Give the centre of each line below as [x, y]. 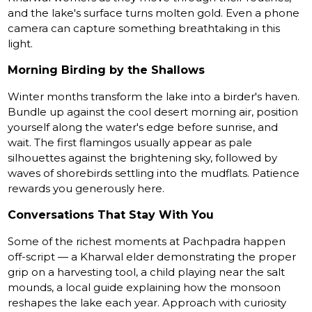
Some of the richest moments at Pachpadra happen [147, 242]
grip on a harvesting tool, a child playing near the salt [147, 272]
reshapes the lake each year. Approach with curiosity [147, 303]
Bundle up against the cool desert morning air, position [153, 112]
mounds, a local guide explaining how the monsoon [145, 288]
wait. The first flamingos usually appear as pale [130, 143]
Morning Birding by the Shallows [107, 70]
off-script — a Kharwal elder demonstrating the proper [152, 257]
